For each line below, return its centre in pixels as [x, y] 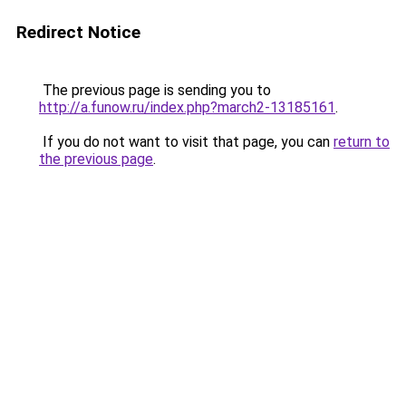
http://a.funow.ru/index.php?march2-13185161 [187, 107]
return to [362, 142]
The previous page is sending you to [155, 90]
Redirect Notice [78, 32]
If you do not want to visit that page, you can [186, 142]
